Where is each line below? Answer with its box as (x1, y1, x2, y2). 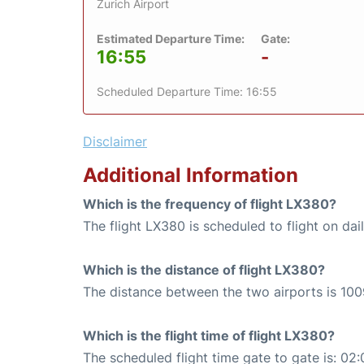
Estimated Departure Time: (97, 31, 245, 45)
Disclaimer (83, 132, 147, 149)
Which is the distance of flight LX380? (83, 261, 325, 278)
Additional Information (83, 162, 298, 187)
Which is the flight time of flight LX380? (83, 327, 335, 344)
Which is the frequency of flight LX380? (83, 195, 336, 212)
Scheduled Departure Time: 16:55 (97, 84, 277, 98)
